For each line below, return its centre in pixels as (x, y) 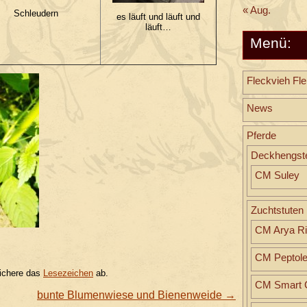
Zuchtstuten (277, 211)
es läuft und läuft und (158, 16)
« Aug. (257, 10)
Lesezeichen (68, 273)
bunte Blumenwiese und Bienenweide (131, 295)
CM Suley (277, 176)
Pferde (261, 136)
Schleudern (36, 14)
